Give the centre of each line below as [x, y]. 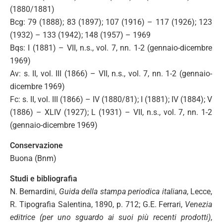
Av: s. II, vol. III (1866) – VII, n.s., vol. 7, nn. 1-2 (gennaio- [111, 74]
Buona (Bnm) [33, 158]
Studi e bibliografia [44, 179]
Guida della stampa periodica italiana [123, 192]
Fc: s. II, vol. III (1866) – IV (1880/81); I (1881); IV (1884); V [111, 99]
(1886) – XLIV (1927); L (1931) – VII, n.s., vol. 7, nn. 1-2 [111, 112]
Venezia [197, 204]
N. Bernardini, [34, 192]
